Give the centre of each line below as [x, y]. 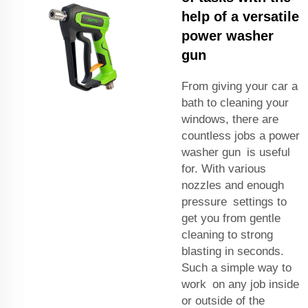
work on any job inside [240, 284]
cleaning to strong [227, 234]
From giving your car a [240, 86]
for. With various [224, 168]
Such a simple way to [236, 267]
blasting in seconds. [233, 251]
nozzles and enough [233, 185]
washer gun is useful [236, 152]
